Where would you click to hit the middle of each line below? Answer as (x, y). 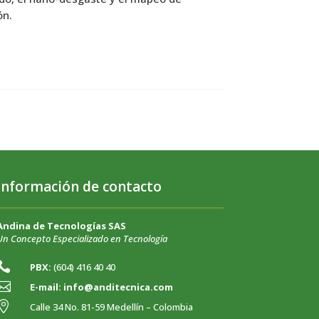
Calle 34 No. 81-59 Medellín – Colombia (112, 307)
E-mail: (47, 287)
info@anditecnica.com (119, 287)
